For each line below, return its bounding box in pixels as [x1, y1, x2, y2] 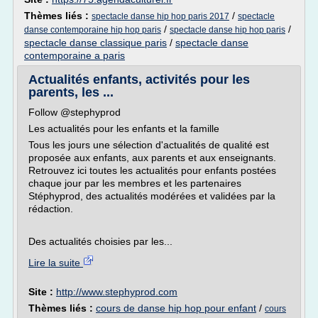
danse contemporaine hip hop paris [24, 25, 161, 35]
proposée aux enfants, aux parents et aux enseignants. [28, 152, 276, 163]
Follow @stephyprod [28, 106, 121, 118]
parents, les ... [28, 85, 114, 99]
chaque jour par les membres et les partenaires [28, 177, 241, 189]
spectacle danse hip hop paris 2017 [92, 11, 229, 21]
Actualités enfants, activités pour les [28, 72, 250, 87]
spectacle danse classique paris [24, 37, 167, 48]
